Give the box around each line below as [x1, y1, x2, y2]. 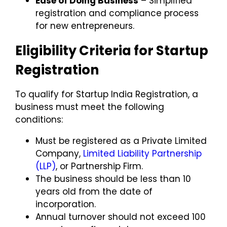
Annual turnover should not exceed [35, 210, 192, 223]
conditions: [15, 113, 63, 126]
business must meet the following [15, 100, 164, 113]
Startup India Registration [76, 88, 188, 100]
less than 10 [140, 172, 191, 185]
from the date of [76, 185, 153, 198]
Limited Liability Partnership [83, 147, 202, 160]
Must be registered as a [35, 134, 142, 147]
